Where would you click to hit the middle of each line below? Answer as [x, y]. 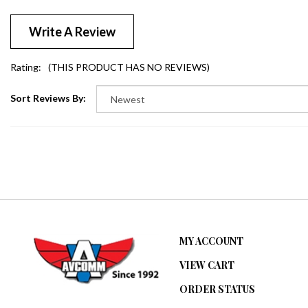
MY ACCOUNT [212, 230]
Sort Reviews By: [48, 86]
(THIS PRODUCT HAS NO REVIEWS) [129, 55]
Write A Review [72, 20]
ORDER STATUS [218, 278]
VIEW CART [207, 254]
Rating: [26, 55]
